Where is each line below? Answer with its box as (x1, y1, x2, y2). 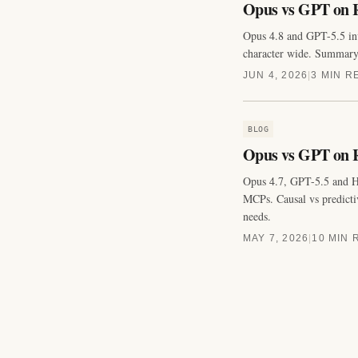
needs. (243, 209, 271, 224)
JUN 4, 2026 (243, 70, 308, 81)
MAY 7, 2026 (243, 233, 309, 244)
